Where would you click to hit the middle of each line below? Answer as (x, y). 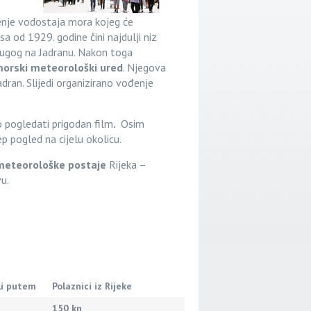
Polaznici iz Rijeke (92, 286)
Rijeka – (127, 165)
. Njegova (144, 67)
